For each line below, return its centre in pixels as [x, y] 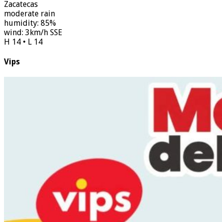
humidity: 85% [30, 23]
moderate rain [29, 13]
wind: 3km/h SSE [33, 32]
